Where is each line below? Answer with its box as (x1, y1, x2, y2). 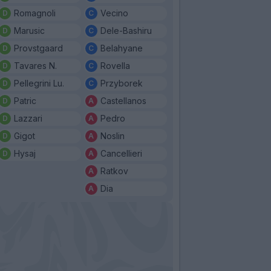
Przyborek (100, 77, 143, 88)
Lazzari (14, 113, 42, 123)
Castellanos (100, 95, 146, 106)
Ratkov (100, 165, 128, 176)
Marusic (14, 25, 45, 36)
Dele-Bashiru (100, 25, 152, 36)
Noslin (100, 130, 125, 141)
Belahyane (100, 42, 143, 53)
